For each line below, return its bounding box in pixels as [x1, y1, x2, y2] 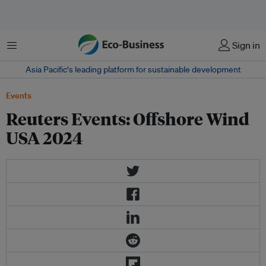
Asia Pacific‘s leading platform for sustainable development [25, 64, 241, 75]
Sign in [232, 39, 260, 51]
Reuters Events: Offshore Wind [6, 107, 249, 129]
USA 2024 [6, 126, 83, 148]
